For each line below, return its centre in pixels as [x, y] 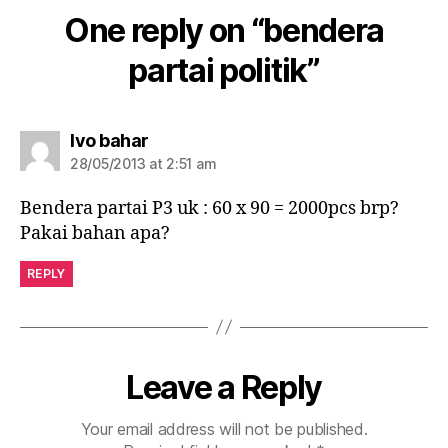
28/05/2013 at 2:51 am [143, 163]
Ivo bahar [109, 140]
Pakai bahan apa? [95, 233]
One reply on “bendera [224, 30]
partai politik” [224, 70]
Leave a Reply [224, 387]
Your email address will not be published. [224, 428]
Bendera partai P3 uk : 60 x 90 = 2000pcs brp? [209, 208]
